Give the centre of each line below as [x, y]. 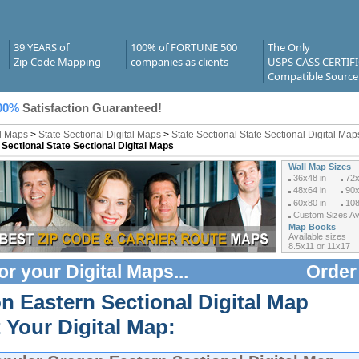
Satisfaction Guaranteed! [92, 108]
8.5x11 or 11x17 [319, 246]
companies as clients [179, 62]
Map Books [312, 227]
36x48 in [308, 178]
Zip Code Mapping [57, 62]
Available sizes [317, 236]
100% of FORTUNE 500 [184, 47]
